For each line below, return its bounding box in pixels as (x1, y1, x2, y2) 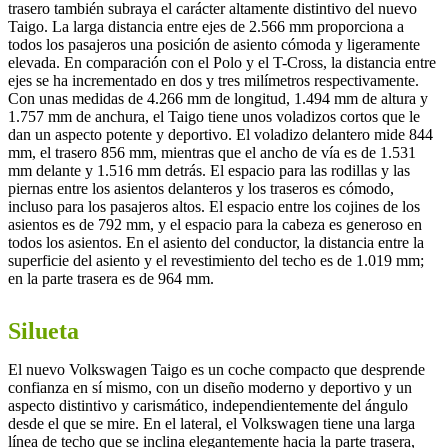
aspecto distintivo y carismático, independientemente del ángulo (8, 396, 408, 414)
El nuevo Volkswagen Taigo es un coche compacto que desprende (8, 360, 425, 378)
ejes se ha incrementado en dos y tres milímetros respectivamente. (8, 71, 419, 89)
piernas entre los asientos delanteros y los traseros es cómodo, (8, 179, 394, 197)
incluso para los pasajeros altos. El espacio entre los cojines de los (8, 197, 420, 215)
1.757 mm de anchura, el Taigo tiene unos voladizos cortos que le (8, 107, 420, 125)
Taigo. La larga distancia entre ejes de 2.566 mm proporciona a (8, 17, 404, 35)
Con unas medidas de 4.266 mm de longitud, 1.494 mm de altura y (8, 89, 428, 107)
